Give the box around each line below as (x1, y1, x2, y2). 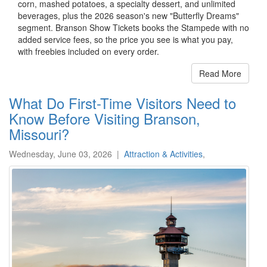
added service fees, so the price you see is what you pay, (18, 33, 233, 45)
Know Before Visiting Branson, (9, 107, 200, 129)
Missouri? (9, 123, 69, 144)
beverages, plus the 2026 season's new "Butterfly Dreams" (18, 9, 239, 21)
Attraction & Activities (124, 147, 203, 160)
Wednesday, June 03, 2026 (9, 147, 112, 160)
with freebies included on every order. (18, 45, 159, 57)
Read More (199, 67, 241, 79)
